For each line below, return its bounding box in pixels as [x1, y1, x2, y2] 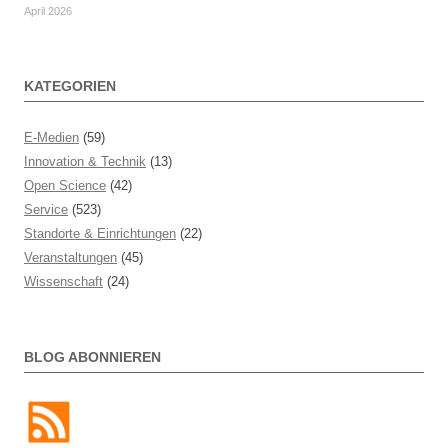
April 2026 [24, 5, 72, 18]
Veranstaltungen [24, 250, 117, 266]
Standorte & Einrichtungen [24, 226, 176, 242]
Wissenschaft [24, 274, 103, 290]
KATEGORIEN [24, 78, 116, 95]
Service [24, 202, 68, 218]
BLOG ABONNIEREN [24, 349, 161, 366]
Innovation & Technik [24, 154, 146, 170]
